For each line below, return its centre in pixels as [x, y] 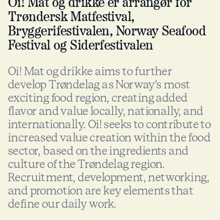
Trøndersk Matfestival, [71, 17]
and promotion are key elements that [100, 191]
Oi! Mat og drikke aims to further [90, 71]
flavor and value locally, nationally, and [106, 111]
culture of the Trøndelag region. [86, 164]
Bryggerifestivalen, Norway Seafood [107, 31]
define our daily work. [62, 204]
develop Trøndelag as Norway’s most [99, 84]
